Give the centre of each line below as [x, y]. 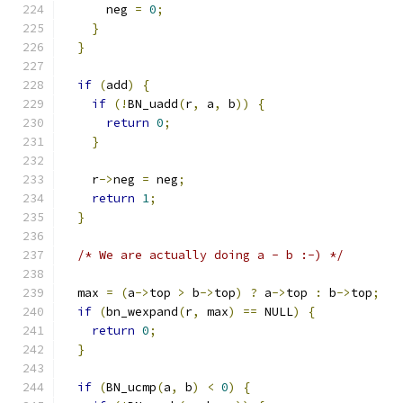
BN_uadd [153, 104]
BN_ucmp [131, 387]
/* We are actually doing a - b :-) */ [210, 255]
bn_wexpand [142, 312]
